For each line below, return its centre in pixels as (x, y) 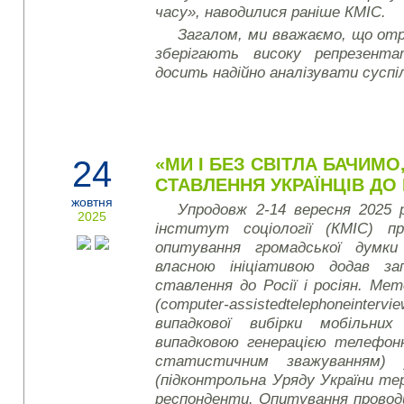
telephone (319, 304)
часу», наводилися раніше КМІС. (271, 12)
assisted (258, 304)
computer (193, 304)
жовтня (92, 202)
